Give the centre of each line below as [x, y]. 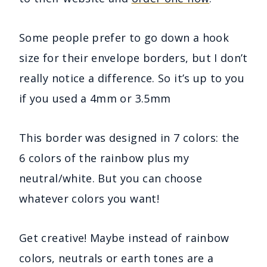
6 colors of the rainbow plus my [104, 158]
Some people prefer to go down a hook [124, 37]
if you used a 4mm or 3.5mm [95, 98]
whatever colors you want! [89, 198]
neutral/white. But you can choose [111, 178]
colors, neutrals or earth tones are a [117, 258]
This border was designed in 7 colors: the [129, 137]
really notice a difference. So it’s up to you [132, 78]
